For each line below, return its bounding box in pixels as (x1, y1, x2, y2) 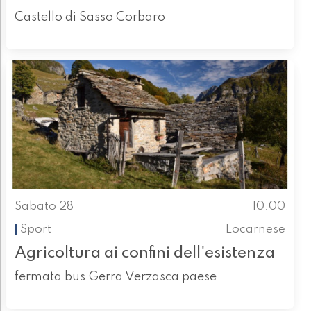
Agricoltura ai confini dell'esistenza (14, 244, 275, 261)
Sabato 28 (14, 201, 74, 213)
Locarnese (226, 223, 286, 235)
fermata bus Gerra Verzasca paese (14, 270, 217, 283)
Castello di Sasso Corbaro (14, 11, 165, 24)
